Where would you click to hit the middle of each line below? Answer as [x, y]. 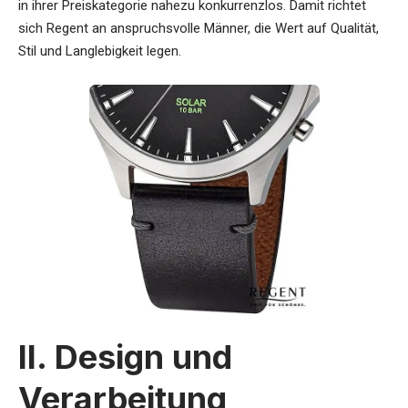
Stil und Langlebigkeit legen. [100, 51]
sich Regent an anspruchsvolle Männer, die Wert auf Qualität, [199, 29]
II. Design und [125, 357]
